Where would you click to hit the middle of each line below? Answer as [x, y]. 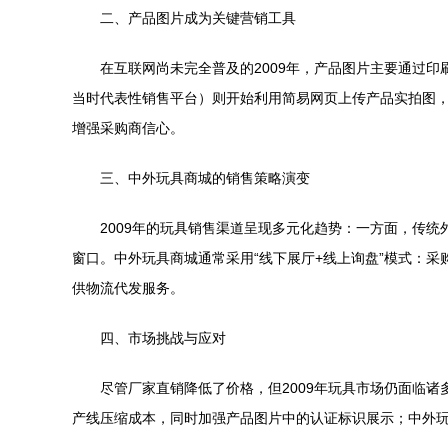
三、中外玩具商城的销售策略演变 [205, 178]
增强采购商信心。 [128, 128]
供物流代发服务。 [128, 288]
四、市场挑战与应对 [163, 338]
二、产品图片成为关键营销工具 [198, 18]
